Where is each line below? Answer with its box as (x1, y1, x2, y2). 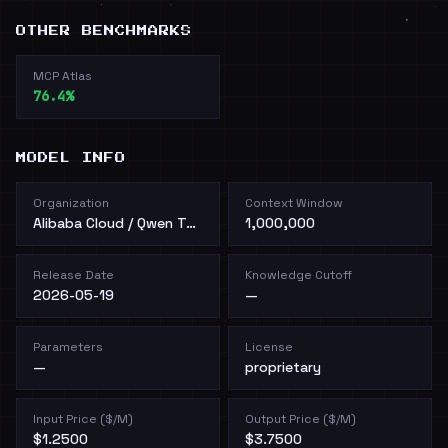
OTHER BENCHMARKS (16, 26, 192, 36)
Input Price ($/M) (33, 411, 133, 427)
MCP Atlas (33, 68, 92, 84)
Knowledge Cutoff (245, 267, 352, 283)
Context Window (245, 195, 343, 211)
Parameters (33, 339, 103, 355)
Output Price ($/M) (245, 411, 356, 427)
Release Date (33, 267, 114, 283)
